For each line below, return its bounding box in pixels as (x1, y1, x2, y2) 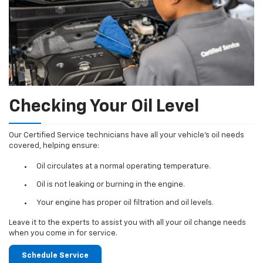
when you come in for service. (9, 230, 117, 238)
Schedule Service (22, 252, 89, 260)
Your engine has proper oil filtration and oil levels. (36, 198, 214, 207)
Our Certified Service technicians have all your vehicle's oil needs (9, 131, 244, 140)
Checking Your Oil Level (9, 98, 199, 116)
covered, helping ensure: (9, 142, 99, 150)
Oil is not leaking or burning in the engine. (36, 180, 185, 188)
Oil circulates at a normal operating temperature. (36, 162, 211, 170)
